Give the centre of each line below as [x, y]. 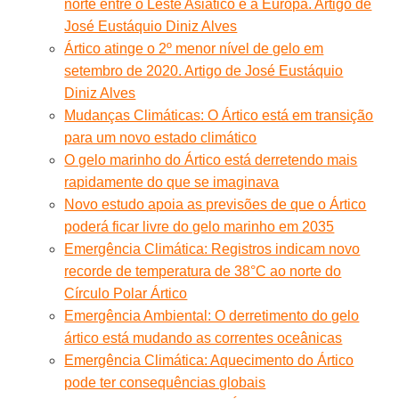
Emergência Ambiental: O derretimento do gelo [212, 315]
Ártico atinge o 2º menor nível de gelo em [194, 48]
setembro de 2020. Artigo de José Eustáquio [204, 70]
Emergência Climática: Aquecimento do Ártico [209, 360]
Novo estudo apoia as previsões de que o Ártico [216, 204]
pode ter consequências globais [165, 382]
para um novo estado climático [161, 137]
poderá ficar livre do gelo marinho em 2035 [199, 226]
